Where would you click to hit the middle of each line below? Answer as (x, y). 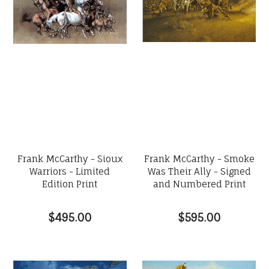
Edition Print (70, 184)
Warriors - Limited (70, 171)
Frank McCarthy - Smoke (199, 159)
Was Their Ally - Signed (199, 171)
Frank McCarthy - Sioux (70, 159)
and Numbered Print (199, 184)
